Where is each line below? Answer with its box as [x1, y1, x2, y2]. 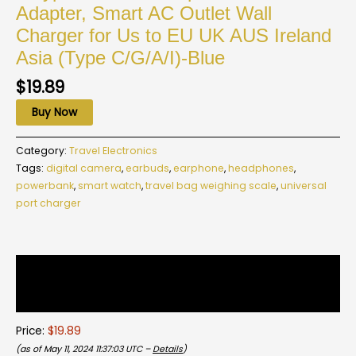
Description [16, 261, 77, 277]
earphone [173, 161, 224, 175]
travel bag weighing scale [145, 178, 277, 192]
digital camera [46, 161, 122, 175]
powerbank [16, 178, 74, 192]
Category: [16, 143, 69, 157]
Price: [16, 323, 48, 339]
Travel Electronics [69, 143, 157, 157]
